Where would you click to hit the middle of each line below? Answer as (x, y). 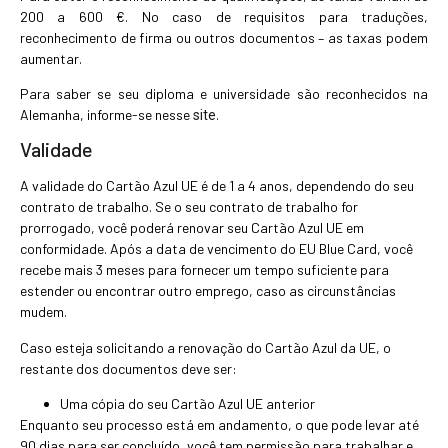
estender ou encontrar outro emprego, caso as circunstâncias (208, 291)
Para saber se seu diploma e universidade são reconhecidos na (224, 93)
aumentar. (51, 58)
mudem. (43, 312)
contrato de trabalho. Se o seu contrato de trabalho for (189, 207)
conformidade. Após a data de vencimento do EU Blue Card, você (216, 249)
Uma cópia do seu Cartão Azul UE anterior (187, 404)
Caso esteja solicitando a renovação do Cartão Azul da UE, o (205, 347)
